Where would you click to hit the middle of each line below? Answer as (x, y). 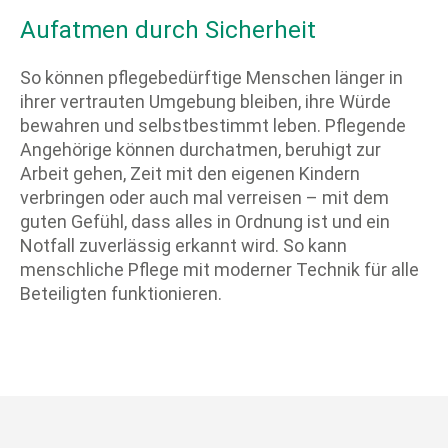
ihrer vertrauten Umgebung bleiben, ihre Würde (205, 102)
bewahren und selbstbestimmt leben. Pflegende (212, 126)
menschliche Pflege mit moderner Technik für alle (219, 270)
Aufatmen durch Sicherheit (167, 30)
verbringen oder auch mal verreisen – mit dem (204, 198)
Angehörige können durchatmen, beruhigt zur (200, 150)
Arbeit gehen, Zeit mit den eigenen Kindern (189, 174)
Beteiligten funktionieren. (120, 294)
